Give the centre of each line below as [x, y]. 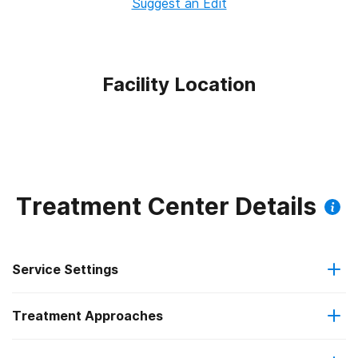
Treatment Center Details [166, 206]
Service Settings [65, 269]
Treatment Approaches [88, 316]
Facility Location [179, 84]
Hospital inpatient [98, 316]
